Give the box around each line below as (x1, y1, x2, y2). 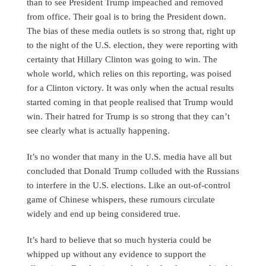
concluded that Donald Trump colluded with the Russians (27, 166, 239, 176)
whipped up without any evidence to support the (27, 249, 206, 259)
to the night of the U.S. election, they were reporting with (27, 40, 238, 50)
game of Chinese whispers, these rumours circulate (27, 194, 215, 205)
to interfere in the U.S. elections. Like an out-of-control (27, 180, 230, 191)
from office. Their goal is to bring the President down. (27, 11, 226, 22)
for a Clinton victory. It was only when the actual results (27, 83, 234, 93)
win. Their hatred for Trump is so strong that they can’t (27, 111, 230, 122)
